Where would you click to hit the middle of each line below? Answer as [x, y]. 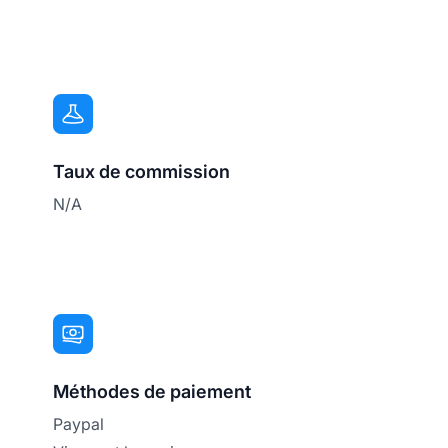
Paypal [79, 424]
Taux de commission [142, 172]
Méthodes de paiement [152, 392]
